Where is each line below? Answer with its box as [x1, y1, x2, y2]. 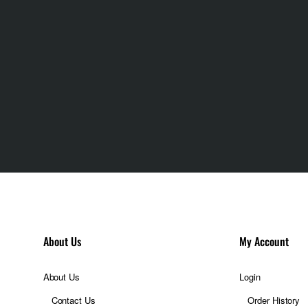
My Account [239, 233, 289, 250]
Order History [247, 294, 300, 307]
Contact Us [51, 294, 96, 307]
